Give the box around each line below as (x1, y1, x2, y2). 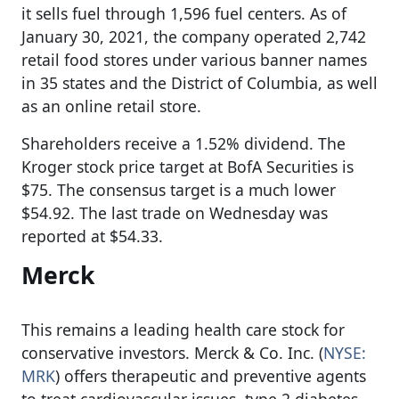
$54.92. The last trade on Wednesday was (21, 201, 328, 224)
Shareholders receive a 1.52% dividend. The (21, 132, 346, 154)
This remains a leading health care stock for (21, 318, 345, 340)
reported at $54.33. (21, 224, 163, 247)
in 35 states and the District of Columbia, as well (21, 71, 378, 94)
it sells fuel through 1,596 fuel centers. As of (21, 2, 346, 24)
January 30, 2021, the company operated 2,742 (21, 25, 366, 47)
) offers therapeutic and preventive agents (55, 364, 366, 387)
